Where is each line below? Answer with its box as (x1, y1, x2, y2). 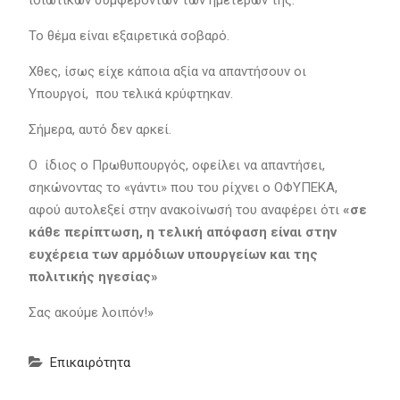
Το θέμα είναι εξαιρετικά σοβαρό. (28, 28, 233, 44)
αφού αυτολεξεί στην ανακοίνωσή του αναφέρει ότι (28, 202, 343, 218)
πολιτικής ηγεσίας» (28, 269, 162, 285)
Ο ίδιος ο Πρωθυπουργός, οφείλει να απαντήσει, (28, 157, 325, 173)
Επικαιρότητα (49, 354, 130, 371)
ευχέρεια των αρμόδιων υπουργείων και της (28, 246, 318, 262)
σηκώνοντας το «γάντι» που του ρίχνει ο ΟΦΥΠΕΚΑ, (28, 179, 337, 196)
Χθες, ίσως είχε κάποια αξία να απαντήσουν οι (28, 63, 306, 79)
